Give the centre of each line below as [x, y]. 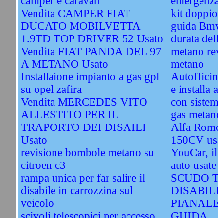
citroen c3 [43, 165]
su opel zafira [51, 89]
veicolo [37, 203]
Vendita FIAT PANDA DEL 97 [91, 51]
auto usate [193, 165]
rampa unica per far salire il [83, 178]
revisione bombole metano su [87, 153]
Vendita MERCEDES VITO [84, 102]
